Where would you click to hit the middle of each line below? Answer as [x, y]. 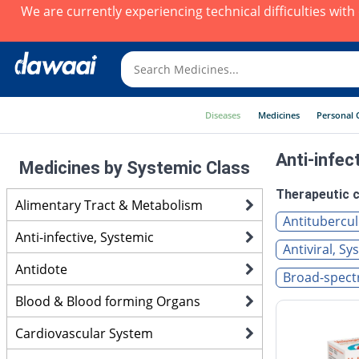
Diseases [223, 115]
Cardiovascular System [84, 333]
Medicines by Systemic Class [135, 168]
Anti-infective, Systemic [85, 237]
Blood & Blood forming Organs [108, 301]
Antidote [41, 269]
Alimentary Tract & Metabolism [109, 205]
